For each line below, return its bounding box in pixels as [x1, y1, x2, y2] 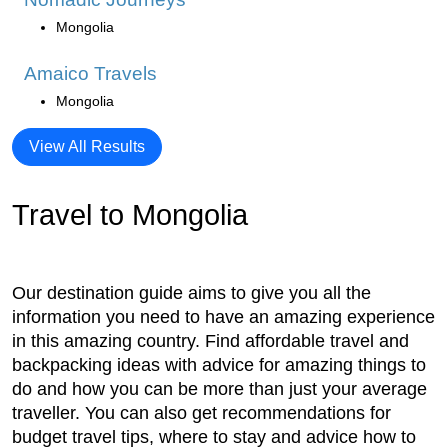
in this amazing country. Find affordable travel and [12, 331, 409, 352]
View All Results [29, 138, 145, 156]
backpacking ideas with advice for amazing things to [12, 355, 426, 376]
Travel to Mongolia [12, 199, 248, 232]
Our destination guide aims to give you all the [12, 283, 371, 304]
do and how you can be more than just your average [12, 379, 427, 400]
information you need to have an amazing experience [12, 307, 435, 328]
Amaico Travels [24, 63, 157, 85]
